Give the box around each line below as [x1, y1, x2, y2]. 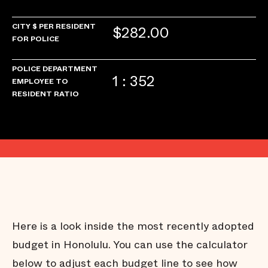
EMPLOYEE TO [12, 75, 68, 87]
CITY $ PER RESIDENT [12, 20, 96, 32]
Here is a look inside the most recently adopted [12, 218, 254, 234]
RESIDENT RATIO [12, 88, 79, 99]
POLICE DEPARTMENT [12, 63, 98, 74]
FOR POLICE [12, 33, 59, 44]
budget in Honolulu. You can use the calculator [12, 236, 248, 252]
